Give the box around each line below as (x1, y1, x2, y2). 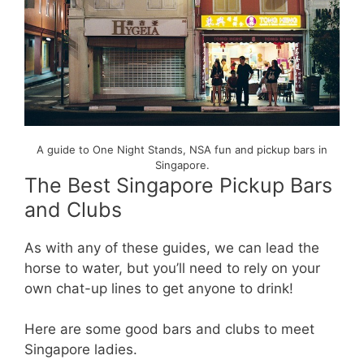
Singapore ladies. (24, 341, 137, 358)
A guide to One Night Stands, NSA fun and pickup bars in (37, 142, 327, 156)
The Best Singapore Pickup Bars (24, 172, 332, 197)
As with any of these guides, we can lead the (24, 239, 319, 256)
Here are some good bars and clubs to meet (24, 321, 314, 338)
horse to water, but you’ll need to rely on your (24, 259, 320, 276)
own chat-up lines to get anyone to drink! (24, 279, 293, 297)
